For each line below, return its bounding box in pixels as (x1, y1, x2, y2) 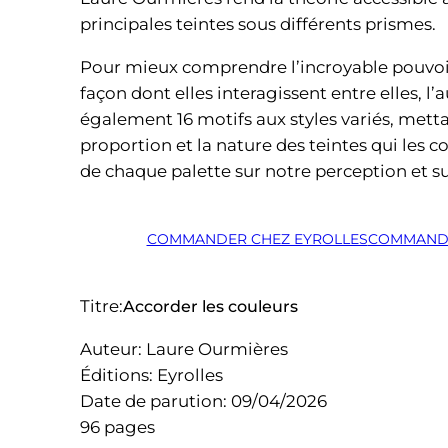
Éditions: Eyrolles (80, 364, 223, 385)
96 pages (80, 416, 155, 437)
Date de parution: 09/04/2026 (80, 390, 327, 411)
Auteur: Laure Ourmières (80, 338, 288, 359)
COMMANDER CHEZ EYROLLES (146, 230, 368, 249)
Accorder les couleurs (123, 296, 298, 316)
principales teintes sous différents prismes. (80, 13, 436, 34)
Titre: (80, 296, 123, 317)
